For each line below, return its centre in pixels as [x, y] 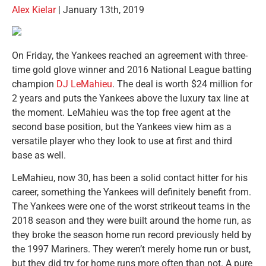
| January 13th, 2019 [100, 10]
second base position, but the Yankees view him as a [122, 126]
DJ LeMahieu [84, 84]
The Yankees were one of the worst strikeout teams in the [131, 207]
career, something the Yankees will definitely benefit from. [132, 192]
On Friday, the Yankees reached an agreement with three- [130, 55]
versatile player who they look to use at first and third [122, 141]
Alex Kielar [34, 10]
